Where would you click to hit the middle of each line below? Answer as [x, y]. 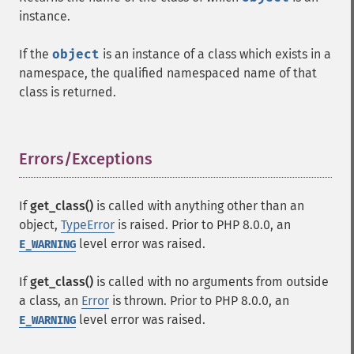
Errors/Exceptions [86, 159]
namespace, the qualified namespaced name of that [168, 73]
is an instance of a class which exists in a [215, 54]
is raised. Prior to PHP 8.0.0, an [203, 225]
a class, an [50, 301]
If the [36, 54]
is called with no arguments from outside [211, 282]
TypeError [88, 225]
